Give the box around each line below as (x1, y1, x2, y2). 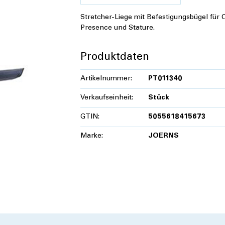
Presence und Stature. (80, 25, 155, 32)
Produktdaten (80, 52, 149, 63)
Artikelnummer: (80, 75, 132, 83)
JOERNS (148, 133, 179, 140)
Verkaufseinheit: (80, 94, 133, 102)
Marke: (80, 133, 103, 140)
